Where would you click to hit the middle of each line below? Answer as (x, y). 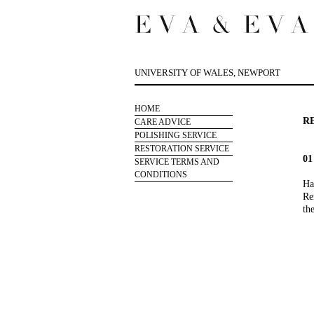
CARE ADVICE (163, 122)
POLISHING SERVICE (176, 135)
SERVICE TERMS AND (177, 162)
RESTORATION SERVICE (182, 149)
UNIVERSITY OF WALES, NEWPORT (207, 73)
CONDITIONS (161, 175)
